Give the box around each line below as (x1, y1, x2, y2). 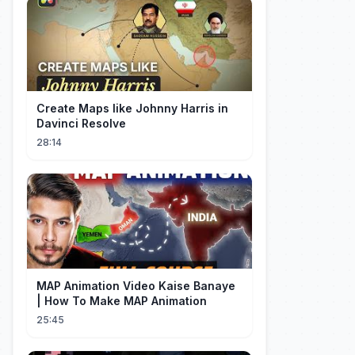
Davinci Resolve (36, 116, 126, 130)
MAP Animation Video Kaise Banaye (36, 279, 235, 292)
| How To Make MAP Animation (36, 294, 207, 307)
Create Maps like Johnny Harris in (36, 101, 228, 115)
